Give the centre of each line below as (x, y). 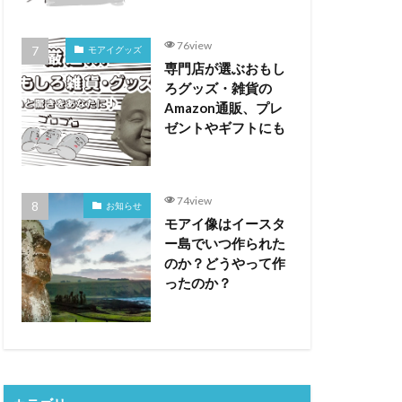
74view (194, 201)
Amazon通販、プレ (223, 107)
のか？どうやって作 (224, 263)
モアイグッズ (114, 49)
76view (194, 45)
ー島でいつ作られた (224, 243)
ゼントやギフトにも (224, 127)
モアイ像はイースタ (224, 223)
